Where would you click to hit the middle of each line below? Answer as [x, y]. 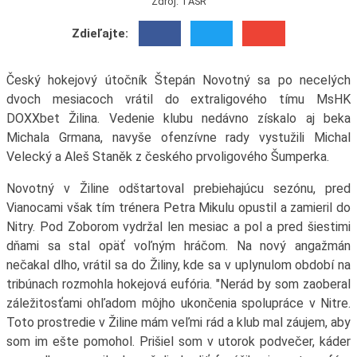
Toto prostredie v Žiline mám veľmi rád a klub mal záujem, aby [178, 323]
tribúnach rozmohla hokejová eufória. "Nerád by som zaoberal [178, 284]
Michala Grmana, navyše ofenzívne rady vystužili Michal [178, 138]
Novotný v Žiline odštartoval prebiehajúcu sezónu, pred [178, 189]
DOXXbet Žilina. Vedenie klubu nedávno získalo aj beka [178, 119]
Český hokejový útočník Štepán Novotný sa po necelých [178, 80]
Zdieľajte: [100, 34]
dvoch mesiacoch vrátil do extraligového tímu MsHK [178, 100]
